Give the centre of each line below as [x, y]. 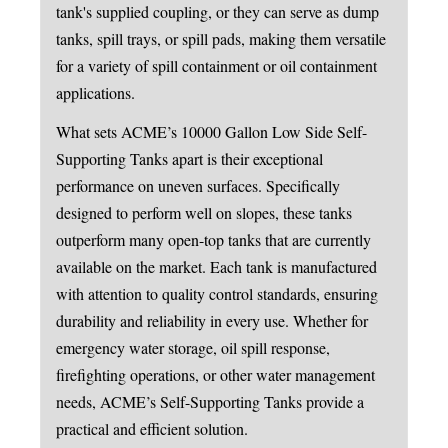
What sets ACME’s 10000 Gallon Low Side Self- [211, 131]
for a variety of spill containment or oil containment [216, 65]
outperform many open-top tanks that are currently [213, 239]
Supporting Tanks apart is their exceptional [189, 158]
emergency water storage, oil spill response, [193, 347]
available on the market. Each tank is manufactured [216, 266]
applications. [95, 92]
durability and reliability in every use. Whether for [212, 320]
